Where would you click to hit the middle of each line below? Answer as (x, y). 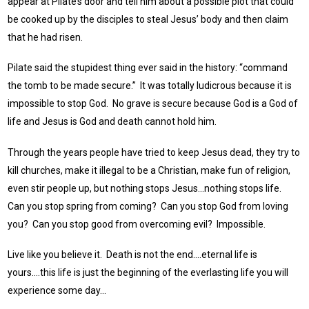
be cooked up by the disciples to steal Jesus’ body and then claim (148, 19)
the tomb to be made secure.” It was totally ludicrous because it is (150, 86)
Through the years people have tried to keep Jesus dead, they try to (154, 152)
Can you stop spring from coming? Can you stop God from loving (148, 206)
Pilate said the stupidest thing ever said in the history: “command (148, 68)
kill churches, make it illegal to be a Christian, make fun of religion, (149, 170)
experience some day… (57, 290)
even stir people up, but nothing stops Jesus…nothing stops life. (146, 188)
